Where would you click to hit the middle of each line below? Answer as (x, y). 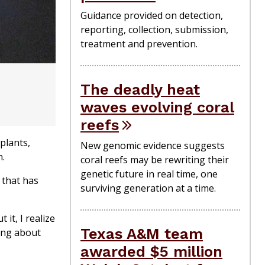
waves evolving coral (157, 107)
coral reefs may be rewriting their (155, 159)
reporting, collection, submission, (154, 29)
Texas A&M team (142, 233)
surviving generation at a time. (148, 188)
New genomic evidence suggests (153, 145)
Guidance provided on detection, (152, 15)
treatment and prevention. (139, 43)
